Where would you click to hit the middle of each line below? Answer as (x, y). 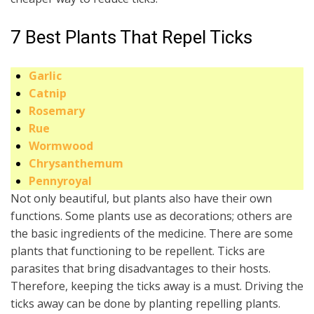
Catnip (48, 94)
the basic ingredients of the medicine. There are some (152, 234)
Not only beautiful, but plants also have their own (141, 199)
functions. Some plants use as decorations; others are (151, 216)
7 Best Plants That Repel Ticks (131, 37)
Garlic (45, 76)
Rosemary (57, 111)
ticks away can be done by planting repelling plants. (145, 304)
